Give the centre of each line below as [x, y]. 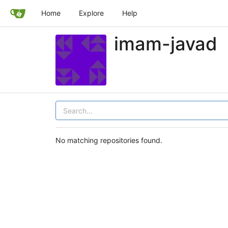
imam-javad [165, 44]
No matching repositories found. [109, 140]
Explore [91, 13]
